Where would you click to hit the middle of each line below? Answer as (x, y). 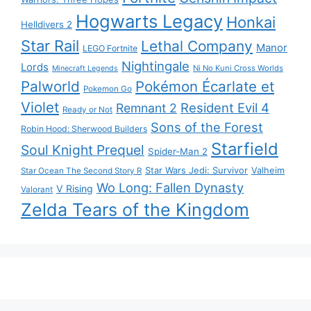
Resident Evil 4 (225, 108)
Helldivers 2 (47, 25)
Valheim (268, 170)
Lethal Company (197, 47)
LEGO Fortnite (110, 49)
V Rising (75, 189)
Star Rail (50, 46)
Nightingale (155, 66)
